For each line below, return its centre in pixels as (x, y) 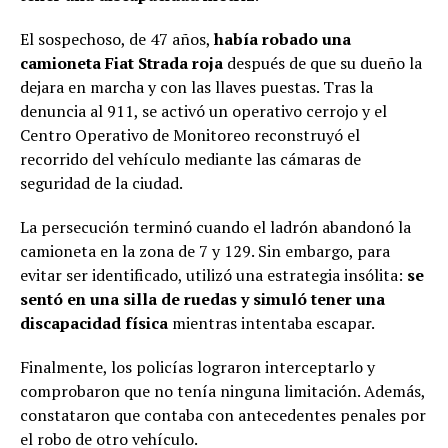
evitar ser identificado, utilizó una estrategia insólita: (213, 275)
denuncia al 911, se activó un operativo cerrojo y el (203, 111)
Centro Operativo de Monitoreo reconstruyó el (190, 135)
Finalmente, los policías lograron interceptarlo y (197, 367)
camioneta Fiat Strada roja (121, 63)
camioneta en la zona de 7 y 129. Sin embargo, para (205, 251)
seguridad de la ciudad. (101, 183)
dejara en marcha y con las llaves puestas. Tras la (196, 87)
